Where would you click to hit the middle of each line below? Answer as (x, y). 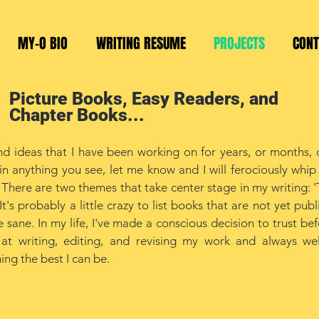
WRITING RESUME (141, 43)
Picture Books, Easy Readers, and (144, 99)
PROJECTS (239, 43)
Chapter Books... (77, 115)
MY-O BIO (43, 43)
